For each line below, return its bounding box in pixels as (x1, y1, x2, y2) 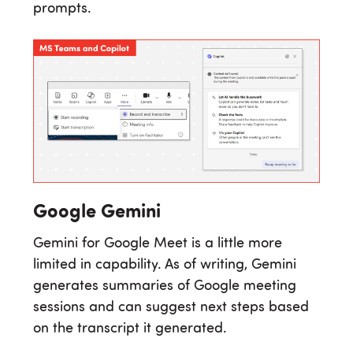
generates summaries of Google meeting (33, 278, 296, 293)
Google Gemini (33, 203, 161, 223)
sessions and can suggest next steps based (33, 299, 309, 314)
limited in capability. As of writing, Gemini (33, 257, 296, 272)
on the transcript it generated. (33, 321, 231, 336)
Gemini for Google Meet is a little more (33, 236, 282, 251)
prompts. (33, 2, 91, 17)
